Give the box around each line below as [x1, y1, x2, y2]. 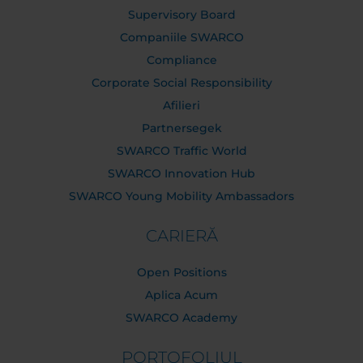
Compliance [146, 53, 217, 67]
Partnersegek [141, 121, 222, 135]
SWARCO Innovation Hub [108, 166, 255, 181]
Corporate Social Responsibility [91, 75, 272, 90]
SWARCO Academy [126, 310, 237, 325]
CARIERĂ [145, 226, 218, 246]
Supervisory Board [127, 7, 236, 22]
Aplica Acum [145, 288, 218, 302]
